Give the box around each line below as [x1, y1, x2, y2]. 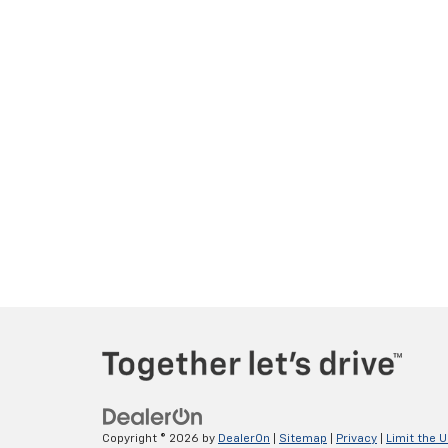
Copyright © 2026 [102, 432, 202, 445]
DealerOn [218, 432, 270, 445]
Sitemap [279, 432, 327, 445]
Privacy [336, 432, 377, 445]
